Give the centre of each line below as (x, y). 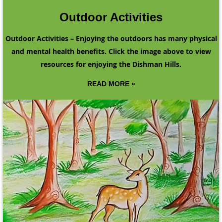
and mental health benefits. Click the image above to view (111, 51)
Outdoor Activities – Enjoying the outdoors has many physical (111, 38)
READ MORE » (111, 83)
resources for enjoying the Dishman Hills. (111, 64)
